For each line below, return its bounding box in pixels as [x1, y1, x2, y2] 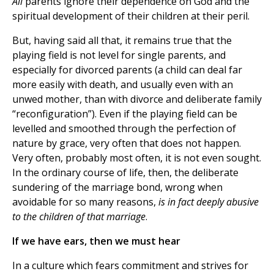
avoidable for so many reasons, [12, 195, 158, 209]
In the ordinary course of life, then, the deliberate [12, 166, 239, 180]
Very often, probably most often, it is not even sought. [12, 151, 261, 165]
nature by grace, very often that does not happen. [12, 136, 241, 150]
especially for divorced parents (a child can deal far [12, 63, 242, 77]
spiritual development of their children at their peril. [12, 9, 250, 23]
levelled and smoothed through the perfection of [12, 122, 236, 136]
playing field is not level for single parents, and [12, 48, 226, 62]
